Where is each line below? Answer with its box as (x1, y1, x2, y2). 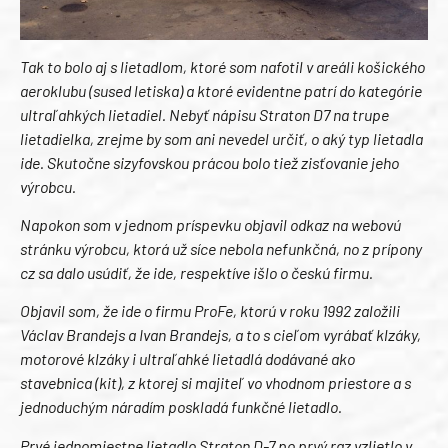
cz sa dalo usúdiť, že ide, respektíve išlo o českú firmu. (20, 262, 373, 282)
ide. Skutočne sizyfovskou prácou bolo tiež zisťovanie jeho (20, 152, 399, 172)
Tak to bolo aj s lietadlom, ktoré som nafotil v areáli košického (20, 56, 425, 76)
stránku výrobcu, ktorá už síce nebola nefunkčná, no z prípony (20, 238, 422, 258)
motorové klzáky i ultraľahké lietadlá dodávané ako (20, 349, 355, 369)
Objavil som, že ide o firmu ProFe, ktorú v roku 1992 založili (20, 301, 400, 321)
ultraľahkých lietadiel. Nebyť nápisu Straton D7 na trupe (20, 104, 389, 124)
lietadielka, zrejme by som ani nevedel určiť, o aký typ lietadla (20, 128, 423, 148)
